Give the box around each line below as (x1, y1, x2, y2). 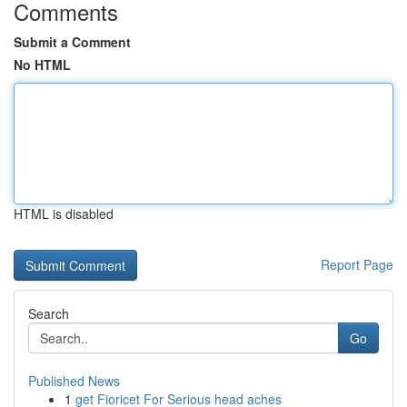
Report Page (321, 255, 393, 273)
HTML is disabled (14, 204, 114, 223)
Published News (28, 372, 120, 390)
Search (28, 304, 69, 323)
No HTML (14, 55, 71, 74)
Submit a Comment (14, 33, 131, 51)
